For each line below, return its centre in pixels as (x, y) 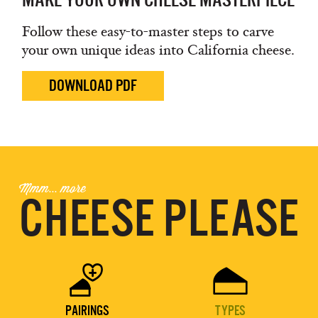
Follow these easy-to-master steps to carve (148, 32)
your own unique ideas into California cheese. (158, 50)
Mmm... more (53, 188)
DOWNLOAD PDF (93, 86)
